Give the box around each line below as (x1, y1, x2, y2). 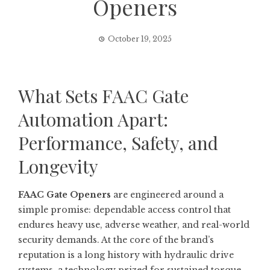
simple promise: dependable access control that (18, 204, 231, 215)
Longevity (18, 154, 98, 178)
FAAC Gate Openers (18, 189, 111, 200)
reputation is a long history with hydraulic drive (18, 250, 234, 260)
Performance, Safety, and (18, 131, 218, 155)
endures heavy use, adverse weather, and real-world (18, 219, 250, 230)
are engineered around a (111, 189, 224, 200)
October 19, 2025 (108, 34, 172, 43)
